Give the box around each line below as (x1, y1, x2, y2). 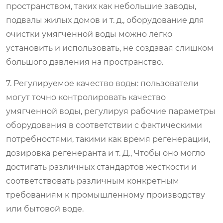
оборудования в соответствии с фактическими (6, 120, 202, 130)
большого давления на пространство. (6, 57, 163, 67)
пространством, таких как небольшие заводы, (6, 1, 196, 11)
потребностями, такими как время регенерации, (6, 134, 210, 144)
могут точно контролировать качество (6, 92, 166, 102)
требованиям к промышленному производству (6, 190, 205, 200)
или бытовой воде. (6, 204, 84, 214)
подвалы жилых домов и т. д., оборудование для (6, 15, 204, 25)
